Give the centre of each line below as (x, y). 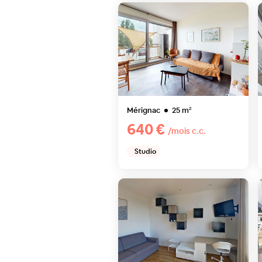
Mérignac (144, 110)
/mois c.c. (187, 131)
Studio (145, 151)
